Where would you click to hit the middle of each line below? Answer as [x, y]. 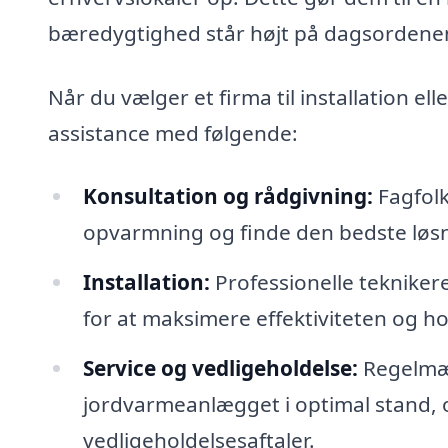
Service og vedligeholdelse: [220, 367]
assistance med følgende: [173, 132]
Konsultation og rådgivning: [227, 196]
